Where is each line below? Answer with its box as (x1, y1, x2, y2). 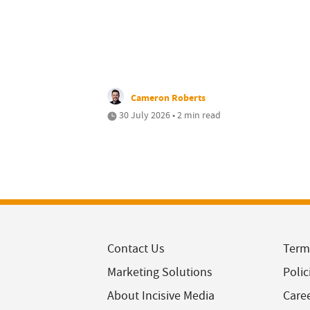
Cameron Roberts (131, 91, 206, 105)
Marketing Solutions (107, 264, 212, 281)
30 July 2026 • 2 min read (117, 109, 221, 122)
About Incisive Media (107, 288, 215, 304)
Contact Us (107, 241, 165, 257)
